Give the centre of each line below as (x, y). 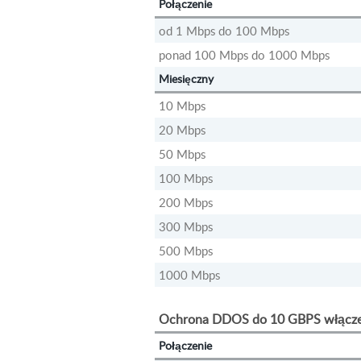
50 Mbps (182, 154)
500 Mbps (186, 250)
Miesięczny (186, 78)
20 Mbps (182, 129)
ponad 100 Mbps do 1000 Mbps (244, 54)
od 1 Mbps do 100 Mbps (224, 30)
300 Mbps (186, 226)
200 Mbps (186, 202)
